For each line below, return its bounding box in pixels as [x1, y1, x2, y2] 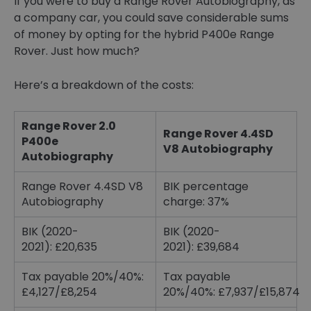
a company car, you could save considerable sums [14, 10, 289, 26]
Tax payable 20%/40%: [22, 269, 144, 285]
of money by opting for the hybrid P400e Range [14, 26, 274, 43]
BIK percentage [163, 178, 249, 195]
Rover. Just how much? [14, 43, 140, 60]
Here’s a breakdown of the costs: [14, 77, 194, 94]
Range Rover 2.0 [22, 118, 116, 135]
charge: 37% [163, 194, 229, 210]
